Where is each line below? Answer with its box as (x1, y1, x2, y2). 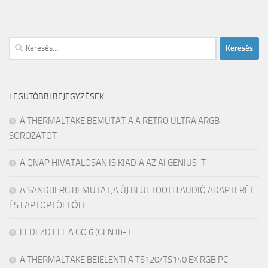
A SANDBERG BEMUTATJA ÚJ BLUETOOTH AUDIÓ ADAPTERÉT (20, 184, 254, 196)
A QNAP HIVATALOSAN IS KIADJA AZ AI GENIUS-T (20, 157, 206, 168)
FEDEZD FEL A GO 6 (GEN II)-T (20, 226, 132, 237)
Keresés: (8, 38, 41, 49)
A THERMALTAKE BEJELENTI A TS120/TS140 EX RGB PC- (20, 254, 232, 265)
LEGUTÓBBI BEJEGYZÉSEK (9, 91, 104, 102)
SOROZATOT (9, 130, 57, 141)
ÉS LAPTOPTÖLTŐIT (9, 199, 86, 211)
